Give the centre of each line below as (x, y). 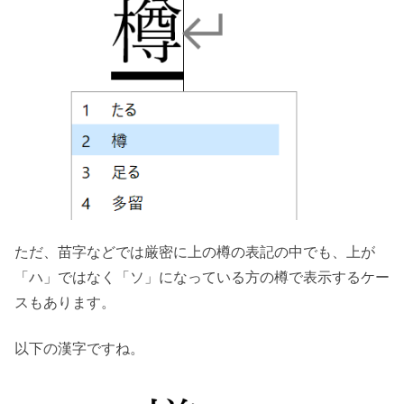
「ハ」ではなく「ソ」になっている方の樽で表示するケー (202, 278)
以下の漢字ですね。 (79, 348)
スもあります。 (65, 303)
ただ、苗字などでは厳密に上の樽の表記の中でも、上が (195, 252)
